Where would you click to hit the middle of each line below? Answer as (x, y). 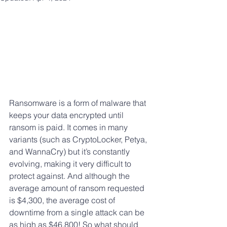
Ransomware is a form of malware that (79, 103)
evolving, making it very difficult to (71, 163)
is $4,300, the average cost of (63, 200)
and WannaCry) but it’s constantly (70, 151)
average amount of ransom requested (78, 188)
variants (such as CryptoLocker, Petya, (79, 139)
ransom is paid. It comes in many (69, 127)
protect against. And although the (70, 176)
